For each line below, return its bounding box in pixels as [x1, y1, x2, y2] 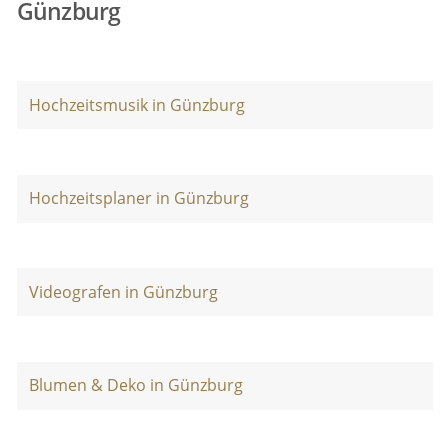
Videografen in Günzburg [28, 280, 218, 303]
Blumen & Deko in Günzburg [28, 374, 243, 397]
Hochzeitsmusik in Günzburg [28, 93, 245, 116]
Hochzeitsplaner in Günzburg [28, 187, 249, 210]
